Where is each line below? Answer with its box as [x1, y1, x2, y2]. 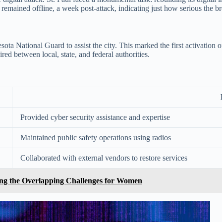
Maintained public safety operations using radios [20, 133, 171, 142]
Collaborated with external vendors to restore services [20, 154, 187, 163]
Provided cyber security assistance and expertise [20, 113, 170, 122]
